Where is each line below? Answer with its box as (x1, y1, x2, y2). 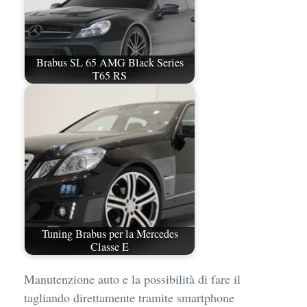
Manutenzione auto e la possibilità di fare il (24, 270, 241, 287)
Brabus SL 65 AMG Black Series (36, 55, 184, 71)
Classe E (90, 239, 129, 255)
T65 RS (93, 68, 127, 84)
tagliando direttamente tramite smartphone (24, 288, 234, 306)
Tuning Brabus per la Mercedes (41, 226, 178, 242)
